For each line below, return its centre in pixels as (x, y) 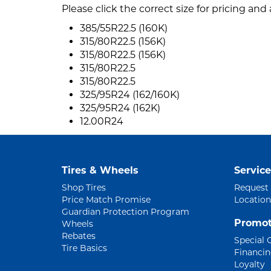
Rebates (79, 236)
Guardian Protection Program (126, 212)
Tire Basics (84, 248)
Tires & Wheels (100, 171)
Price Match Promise (106, 200)
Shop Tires (84, 188)
